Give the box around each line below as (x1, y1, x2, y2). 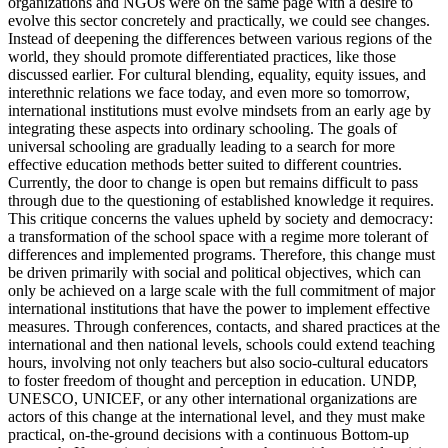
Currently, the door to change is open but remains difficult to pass (8, 173, 418, 191)
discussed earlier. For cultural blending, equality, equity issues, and (8, 65, 426, 83)
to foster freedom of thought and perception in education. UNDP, (8, 371, 417, 389)
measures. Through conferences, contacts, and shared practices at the (8, 317, 440, 335)
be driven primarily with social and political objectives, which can (8, 263, 421, 281)
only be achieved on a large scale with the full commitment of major (8, 281, 435, 299)
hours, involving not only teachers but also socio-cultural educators (8, 353, 428, 371)
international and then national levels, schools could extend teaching (8, 335, 435, 353)
